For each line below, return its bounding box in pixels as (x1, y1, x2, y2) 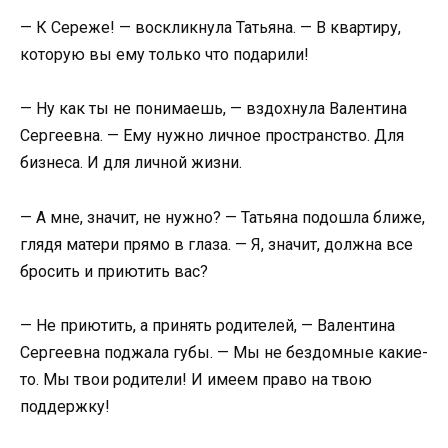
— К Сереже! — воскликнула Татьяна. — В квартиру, (20, 18, 401, 38)
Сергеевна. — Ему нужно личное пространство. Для (20, 126, 404, 146)
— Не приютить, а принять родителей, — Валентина (20, 315, 395, 335)
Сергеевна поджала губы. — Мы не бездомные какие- (20, 342, 428, 362)
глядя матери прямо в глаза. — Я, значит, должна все (20, 234, 413, 254)
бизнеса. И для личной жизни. (20, 153, 242, 173)
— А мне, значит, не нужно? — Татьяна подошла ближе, (20, 207, 425, 227)
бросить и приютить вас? (20, 261, 208, 281)
